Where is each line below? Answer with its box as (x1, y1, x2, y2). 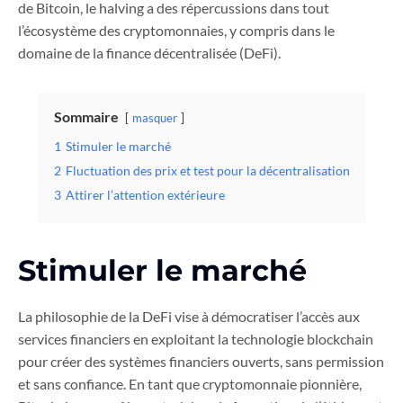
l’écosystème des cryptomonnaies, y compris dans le (18, 22, 335, 40)
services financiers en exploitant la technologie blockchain (18, 330, 373, 348)
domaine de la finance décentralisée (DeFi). (18, 44, 281, 62)
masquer (131, 111, 177, 126)
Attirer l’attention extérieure (65, 187, 225, 203)
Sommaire (53, 108, 119, 126)
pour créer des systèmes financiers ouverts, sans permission (18, 353, 384, 371)
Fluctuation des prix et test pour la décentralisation (65, 163, 350, 179)
